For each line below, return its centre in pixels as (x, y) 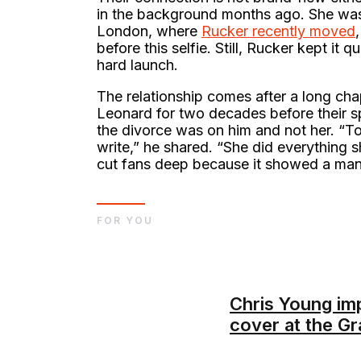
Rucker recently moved (278, 31)
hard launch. (137, 64)
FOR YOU (125, 220)
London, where (149, 31)
